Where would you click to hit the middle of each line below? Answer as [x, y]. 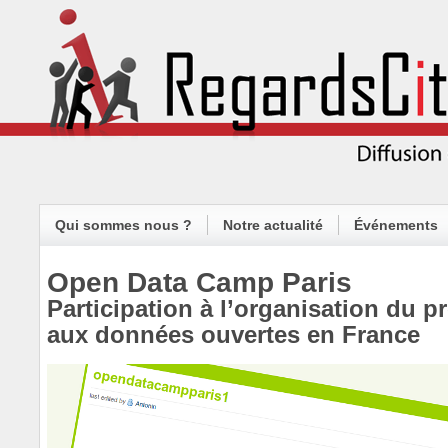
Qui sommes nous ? [123, 225]
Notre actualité [273, 225]
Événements [396, 225]
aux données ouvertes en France [233, 335]
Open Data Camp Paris [199, 283]
